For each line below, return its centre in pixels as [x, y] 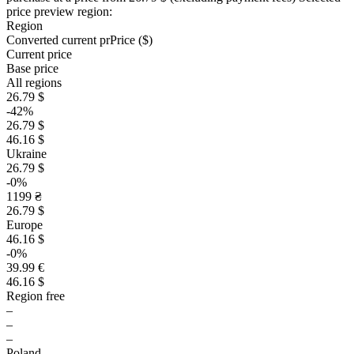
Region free [36, 296]
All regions [34, 83]
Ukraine [26, 154]
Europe [24, 225]
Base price [32, 68]
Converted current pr [58, 40]
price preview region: [59, 11]
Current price [39, 54]
